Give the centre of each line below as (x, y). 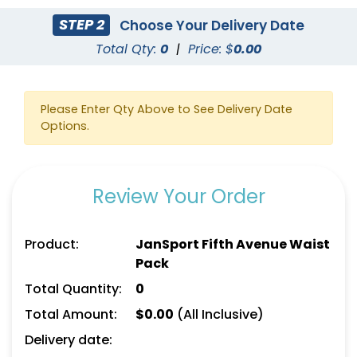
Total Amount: (71, 314)
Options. (65, 126)
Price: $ (211, 49)
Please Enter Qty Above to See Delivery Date (167, 109)
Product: (52, 244)
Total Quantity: (73, 288)
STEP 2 (81, 25)
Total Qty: (128, 49)
